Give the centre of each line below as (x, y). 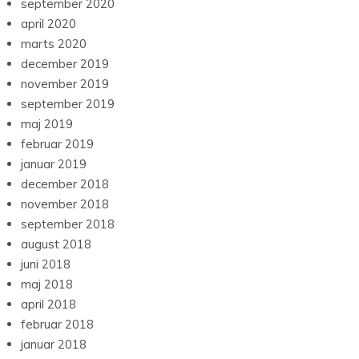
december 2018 (65, 184)
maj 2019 (47, 124)
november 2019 (65, 84)
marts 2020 (54, 44)
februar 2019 (57, 144)
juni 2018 (46, 264)
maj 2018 (47, 284)
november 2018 (65, 204)
